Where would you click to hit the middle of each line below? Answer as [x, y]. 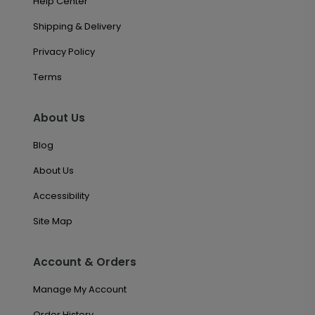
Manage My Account [79, 289]
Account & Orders [84, 262]
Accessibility [61, 195]
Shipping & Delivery [77, 26]
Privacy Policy [64, 51]
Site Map [52, 221]
